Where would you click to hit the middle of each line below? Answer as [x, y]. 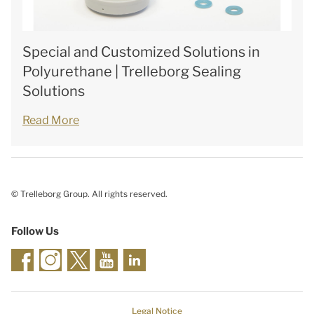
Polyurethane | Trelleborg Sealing [132, 71]
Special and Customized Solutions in [141, 52]
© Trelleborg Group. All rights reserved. [89, 194]
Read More [51, 120]
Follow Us [35, 231]
